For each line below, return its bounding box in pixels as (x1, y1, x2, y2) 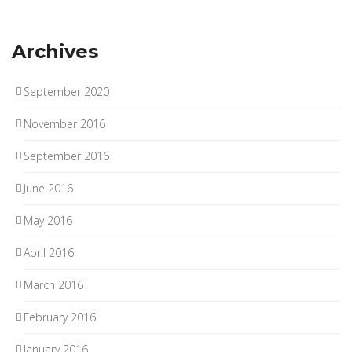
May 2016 (24, 213, 72, 229)
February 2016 (24, 310, 96, 325)
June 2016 (24, 181, 73, 196)
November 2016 (24, 116, 105, 132)
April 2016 (24, 245, 74, 261)
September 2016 (24, 148, 109, 164)
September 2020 (24, 84, 109, 100)
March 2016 (24, 277, 83, 293)
